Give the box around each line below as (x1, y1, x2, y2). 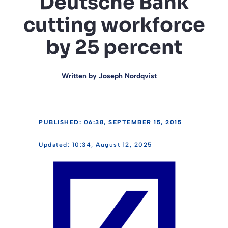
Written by (61, 71, 99, 80)
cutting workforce (23, 12, 205, 37)
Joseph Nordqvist (98, 71, 157, 80)
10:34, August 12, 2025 (72, 140, 152, 148)
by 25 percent (46, 35, 182, 60)
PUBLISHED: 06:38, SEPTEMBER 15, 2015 (39, 118, 182, 126)
